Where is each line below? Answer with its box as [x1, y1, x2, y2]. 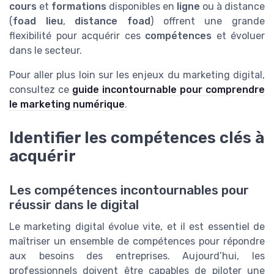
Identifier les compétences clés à [9, 128, 264, 147]
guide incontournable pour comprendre [72, 84, 265, 96]
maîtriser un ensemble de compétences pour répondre [9, 235, 265, 247]
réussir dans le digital [9, 197, 139, 212]
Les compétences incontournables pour [9, 182, 249, 198]
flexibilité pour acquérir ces [9, 30, 145, 42]
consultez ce [9, 84, 72, 96]
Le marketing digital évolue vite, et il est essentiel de [9, 220, 265, 232]
